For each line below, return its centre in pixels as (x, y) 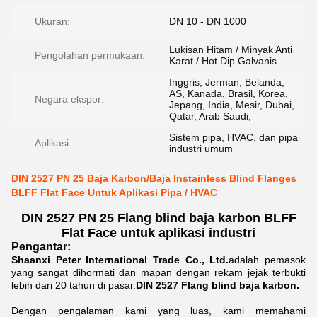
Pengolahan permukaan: (90, 55)
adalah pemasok (267, 260)
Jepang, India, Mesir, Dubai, (232, 105)
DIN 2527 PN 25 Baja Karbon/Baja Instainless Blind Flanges (154, 178)
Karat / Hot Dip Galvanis (223, 61)
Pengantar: (41, 247)
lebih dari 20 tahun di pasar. (74, 285)
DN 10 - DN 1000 (208, 21)
